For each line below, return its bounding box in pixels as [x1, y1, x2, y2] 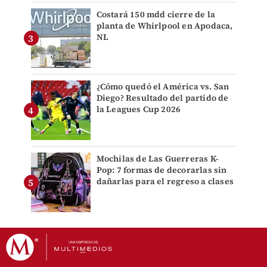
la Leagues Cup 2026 [96, 103, 181, 115]
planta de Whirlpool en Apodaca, [96, 19, 233, 32]
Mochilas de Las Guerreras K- [96, 152, 219, 164]
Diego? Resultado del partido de [96, 91, 229, 104]
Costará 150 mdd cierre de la [96, 8, 216, 20]
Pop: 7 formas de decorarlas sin [96, 163, 227, 176]
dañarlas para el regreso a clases [96, 175, 234, 187]
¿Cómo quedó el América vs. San [96, 80, 229, 92]
